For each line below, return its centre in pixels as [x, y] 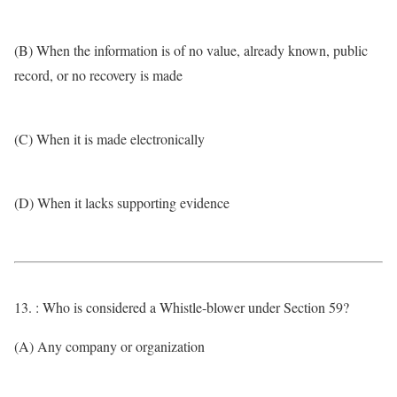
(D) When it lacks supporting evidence [122, 202]
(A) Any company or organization [109, 346]
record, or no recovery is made [98, 75]
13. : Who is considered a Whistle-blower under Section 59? [182, 307]
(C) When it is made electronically [109, 139]
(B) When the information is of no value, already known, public [191, 50]
